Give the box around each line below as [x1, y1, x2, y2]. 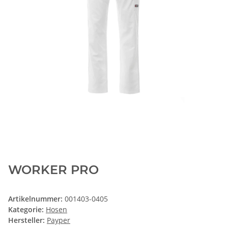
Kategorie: [8, 205, 46, 215]
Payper [47, 215, 70, 225]
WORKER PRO [8, 162, 99, 178]
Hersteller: [8, 215, 45, 225]
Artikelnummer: [8, 194, 65, 204]
